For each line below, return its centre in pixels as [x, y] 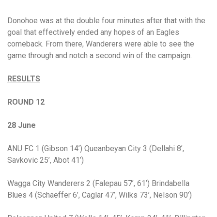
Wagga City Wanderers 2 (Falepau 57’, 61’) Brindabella [98, 183]
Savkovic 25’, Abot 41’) [46, 160]
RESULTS [24, 79]
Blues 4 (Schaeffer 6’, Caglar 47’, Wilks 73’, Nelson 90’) [100, 195]
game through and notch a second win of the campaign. [100, 55]
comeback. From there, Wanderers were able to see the [101, 44]
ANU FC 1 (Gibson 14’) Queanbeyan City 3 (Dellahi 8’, [96, 148]
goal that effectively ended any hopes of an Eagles [93, 32]
